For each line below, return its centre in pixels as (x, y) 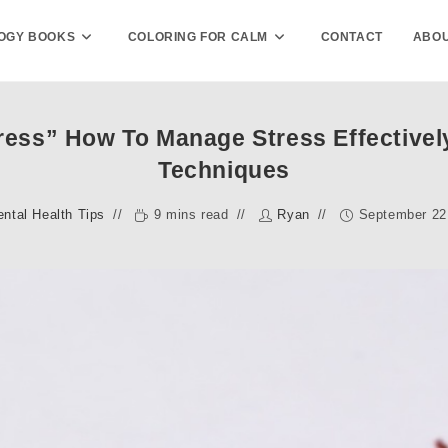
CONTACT (351, 37)
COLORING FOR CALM (198, 37)
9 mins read (191, 214)
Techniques (224, 170)
